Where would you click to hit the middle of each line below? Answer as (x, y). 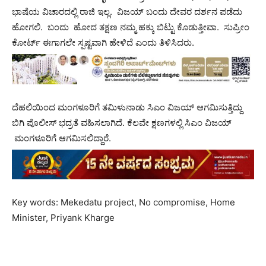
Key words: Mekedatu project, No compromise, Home (123, 202)
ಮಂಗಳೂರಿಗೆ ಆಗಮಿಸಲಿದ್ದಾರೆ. (61, 138)
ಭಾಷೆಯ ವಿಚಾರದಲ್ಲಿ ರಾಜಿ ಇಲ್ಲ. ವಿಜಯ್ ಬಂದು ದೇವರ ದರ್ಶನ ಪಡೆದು (127, 12)
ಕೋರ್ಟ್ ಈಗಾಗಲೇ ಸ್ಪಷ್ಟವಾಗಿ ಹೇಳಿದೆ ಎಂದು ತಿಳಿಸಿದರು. (103, 43)
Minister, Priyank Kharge (63, 217)
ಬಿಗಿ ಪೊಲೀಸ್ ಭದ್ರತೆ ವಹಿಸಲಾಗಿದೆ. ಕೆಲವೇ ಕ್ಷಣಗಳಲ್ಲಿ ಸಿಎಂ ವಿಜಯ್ (122, 122)
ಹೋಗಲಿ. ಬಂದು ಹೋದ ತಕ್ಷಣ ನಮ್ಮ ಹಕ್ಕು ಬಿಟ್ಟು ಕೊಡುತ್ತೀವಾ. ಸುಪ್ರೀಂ (131, 27)
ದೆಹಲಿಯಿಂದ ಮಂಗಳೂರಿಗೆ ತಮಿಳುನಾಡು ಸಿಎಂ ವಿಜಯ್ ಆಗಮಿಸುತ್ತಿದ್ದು (127, 107)
